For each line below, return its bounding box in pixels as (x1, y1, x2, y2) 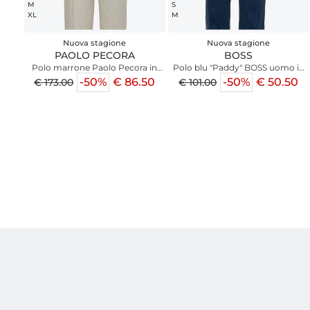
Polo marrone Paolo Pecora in (32, 62, 158, 73)
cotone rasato (66, 70, 124, 81)
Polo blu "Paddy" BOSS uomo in (172, 62, 304, 73)
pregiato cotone (205, 70, 273, 81)
